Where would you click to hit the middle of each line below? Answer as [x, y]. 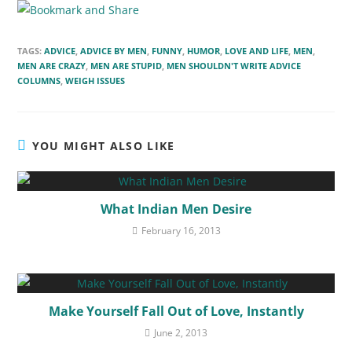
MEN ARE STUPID [126, 65]
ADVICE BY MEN [114, 50]
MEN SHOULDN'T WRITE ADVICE [234, 65]
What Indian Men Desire [176, 209]
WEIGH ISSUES [95, 80]
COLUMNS [39, 80]
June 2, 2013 [181, 332]
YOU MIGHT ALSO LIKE [103, 145]
